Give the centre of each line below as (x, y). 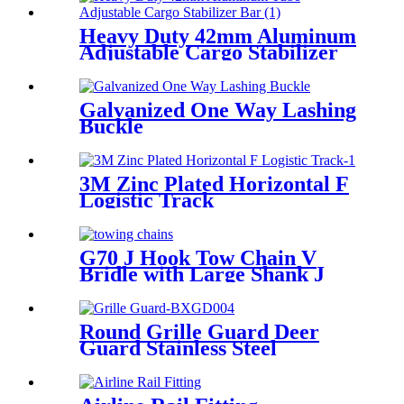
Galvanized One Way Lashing (218, 110)
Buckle (111, 127)
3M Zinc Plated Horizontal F (214, 184)
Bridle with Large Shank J (202, 275)
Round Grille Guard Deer (199, 332)
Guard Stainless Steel (178, 349)
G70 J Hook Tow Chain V (198, 258)
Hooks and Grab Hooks (188, 291)
